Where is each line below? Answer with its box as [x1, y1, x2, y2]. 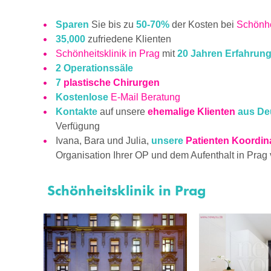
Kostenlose [56, 92, 108, 103]
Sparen [56, 19, 91, 30]
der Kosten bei [169, 19, 237, 30]
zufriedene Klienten [85, 34, 171, 45]
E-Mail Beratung [111, 92, 180, 103]
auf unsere [97, 106, 148, 117]
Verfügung [56, 121, 100, 132]
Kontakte [56, 106, 97, 117]
